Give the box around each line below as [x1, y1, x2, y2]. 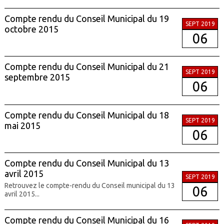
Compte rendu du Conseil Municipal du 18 [4, 109, 169, 120]
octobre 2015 [4, 23, 58, 34]
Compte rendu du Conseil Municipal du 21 [4, 61, 169, 72]
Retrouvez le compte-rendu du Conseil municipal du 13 [4, 181, 175, 190]
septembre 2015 [4, 72, 70, 82]
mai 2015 [4, 120, 40, 130]
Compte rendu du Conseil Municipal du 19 [4, 13, 169, 23]
